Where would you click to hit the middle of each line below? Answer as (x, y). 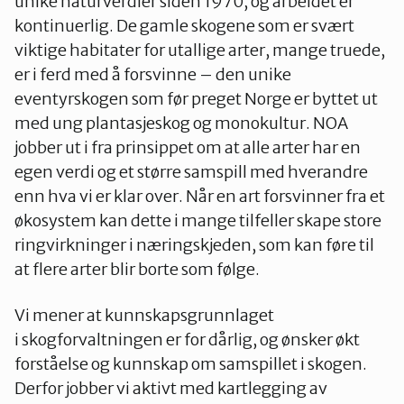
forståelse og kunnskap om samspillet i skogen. (191, 364)
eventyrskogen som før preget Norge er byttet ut (196, 99)
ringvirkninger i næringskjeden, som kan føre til (194, 245)
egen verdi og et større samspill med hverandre (191, 172)
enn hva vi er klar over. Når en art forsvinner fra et (200, 196)
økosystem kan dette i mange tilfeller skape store (198, 220)
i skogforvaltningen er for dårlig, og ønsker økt (187, 340)
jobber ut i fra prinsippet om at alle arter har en (188, 147)
